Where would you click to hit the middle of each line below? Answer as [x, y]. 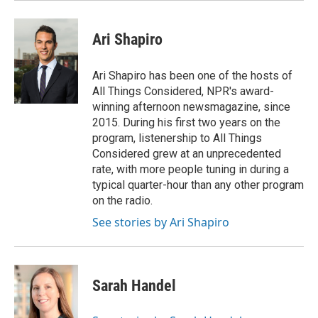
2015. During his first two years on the [186, 122]
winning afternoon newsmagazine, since [191, 107]
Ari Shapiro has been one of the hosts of [192, 76]
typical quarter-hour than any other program [198, 185]
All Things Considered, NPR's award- [183, 91]
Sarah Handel [134, 286]
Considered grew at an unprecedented [187, 154]
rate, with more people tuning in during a [191, 169]
